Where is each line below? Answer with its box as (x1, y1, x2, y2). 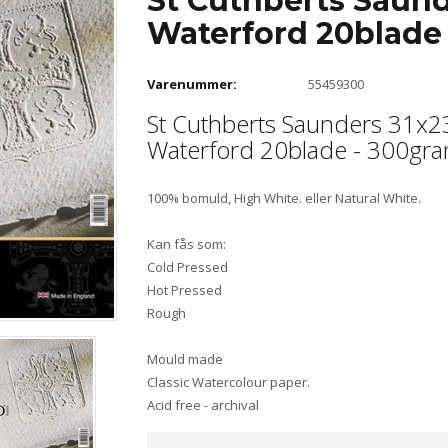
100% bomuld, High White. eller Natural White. (146, 188, 421, 207)
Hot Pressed (146, 280, 222, 299)
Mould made (146, 349, 223, 368)
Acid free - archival (146, 395, 259, 414)
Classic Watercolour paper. (146, 372, 310, 391)
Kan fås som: (146, 234, 226, 253)
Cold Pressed (146, 257, 228, 276)
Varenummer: (146, 75, 237, 94)
